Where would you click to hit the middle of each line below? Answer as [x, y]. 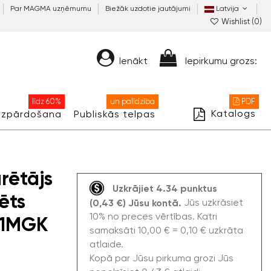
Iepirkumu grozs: [221, 60]
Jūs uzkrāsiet [213, 202]
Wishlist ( [237, 21]
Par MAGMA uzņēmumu [51, 8]
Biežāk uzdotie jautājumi [148, 8]
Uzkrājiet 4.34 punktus [165, 188]
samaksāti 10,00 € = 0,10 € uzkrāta [166, 230]
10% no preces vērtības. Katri [153, 216]
